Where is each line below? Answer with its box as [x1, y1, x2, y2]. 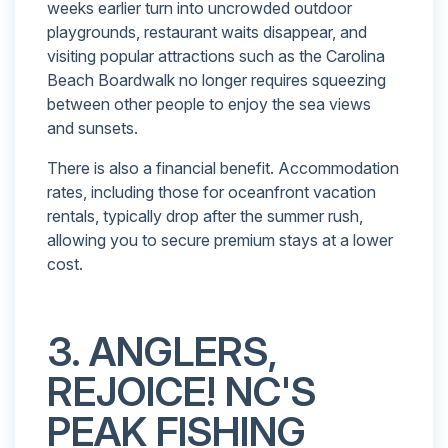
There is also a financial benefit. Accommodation [47, 157, 399, 178]
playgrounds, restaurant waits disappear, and [47, 21, 367, 42]
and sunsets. [47, 117, 138, 138]
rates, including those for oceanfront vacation [47, 181, 376, 202]
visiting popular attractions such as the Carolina [47, 45, 385, 66]
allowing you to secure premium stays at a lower [47, 229, 393, 250]
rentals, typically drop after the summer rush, [47, 205, 363, 226]
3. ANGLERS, [47, 326, 276, 376]
